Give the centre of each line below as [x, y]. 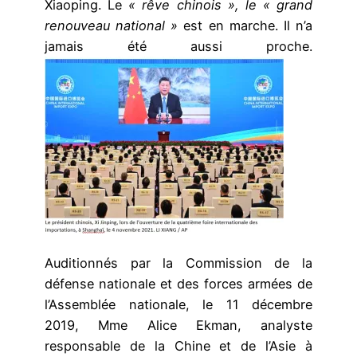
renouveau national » [114, 26]
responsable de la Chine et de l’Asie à [178, 345]
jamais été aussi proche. [178, 47]
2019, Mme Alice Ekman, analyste [178, 325]
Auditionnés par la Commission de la [178, 263]
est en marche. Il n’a [248, 26]
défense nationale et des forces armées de [178, 283]
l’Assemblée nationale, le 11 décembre [178, 304]
